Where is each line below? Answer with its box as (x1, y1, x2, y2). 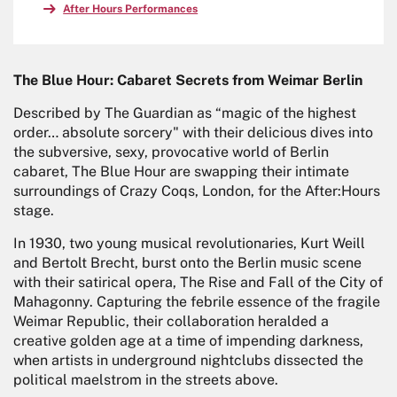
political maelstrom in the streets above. (13, 371, 278, 389)
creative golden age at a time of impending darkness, (13, 332, 363, 350)
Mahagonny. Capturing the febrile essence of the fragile (13, 293, 380, 311)
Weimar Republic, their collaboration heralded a (13, 313, 329, 331)
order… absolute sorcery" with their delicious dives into (13, 124, 373, 142)
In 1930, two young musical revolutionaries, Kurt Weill (13, 235, 365, 253)
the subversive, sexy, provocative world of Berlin (13, 144, 329, 161)
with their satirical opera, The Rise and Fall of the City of (13, 274, 383, 292)
